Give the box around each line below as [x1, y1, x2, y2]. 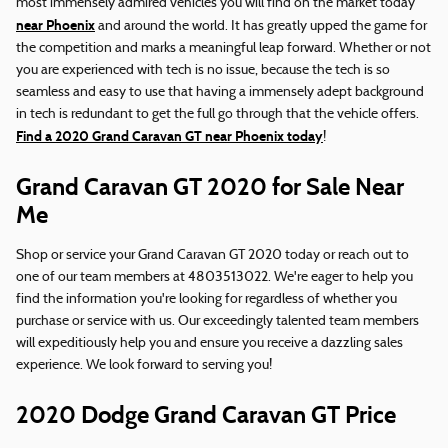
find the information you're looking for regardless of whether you [16, 292, 397, 308]
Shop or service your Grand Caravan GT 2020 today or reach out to [16, 248, 409, 264]
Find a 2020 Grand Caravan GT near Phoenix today [16, 128, 323, 146]
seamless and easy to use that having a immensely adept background [16, 85, 424, 101]
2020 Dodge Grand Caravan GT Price [16, 400, 396, 430]
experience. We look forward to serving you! [16, 358, 272, 374]
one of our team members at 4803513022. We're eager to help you [16, 270, 413, 286]
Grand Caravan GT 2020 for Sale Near [16, 172, 404, 202]
